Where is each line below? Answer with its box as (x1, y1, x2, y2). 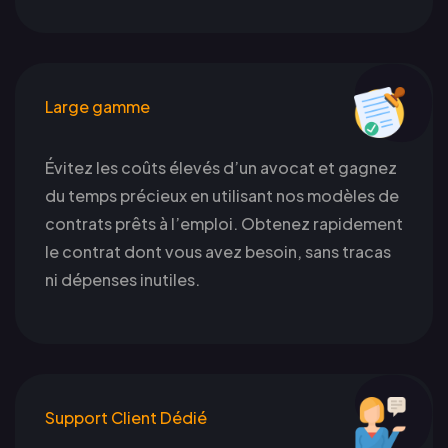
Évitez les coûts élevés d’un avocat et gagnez (45, 156, 397, 178)
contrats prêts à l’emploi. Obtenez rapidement (45, 212, 403, 234)
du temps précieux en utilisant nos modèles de (45, 184, 399, 206)
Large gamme (45, 95, 150, 117)
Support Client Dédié (45, 406, 207, 428)
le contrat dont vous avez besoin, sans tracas (45, 240, 391, 262)
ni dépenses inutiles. (45, 268, 200, 290)
